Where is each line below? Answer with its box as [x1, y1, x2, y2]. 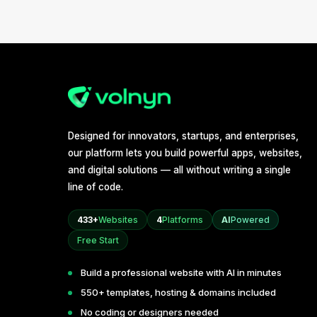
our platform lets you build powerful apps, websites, [68, 147, 302, 158]
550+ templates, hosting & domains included [81, 287, 276, 298]
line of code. [68, 181, 123, 192]
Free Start [77, 235, 119, 246]
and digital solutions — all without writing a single [68, 164, 291, 175]
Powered [231, 214, 270, 225]
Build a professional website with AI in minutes [81, 267, 282, 278]
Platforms [162, 214, 203, 225]
